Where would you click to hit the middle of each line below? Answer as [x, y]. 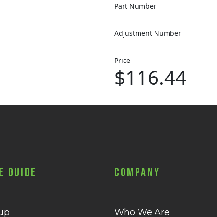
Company [137, 173]
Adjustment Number [148, 33]
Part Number [135, 6]
